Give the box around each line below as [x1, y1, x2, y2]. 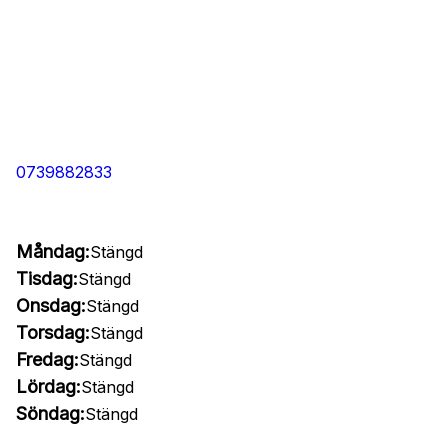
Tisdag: [16, 268, 78, 289]
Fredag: [16, 349, 79, 370]
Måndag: [16, 241, 90, 262]
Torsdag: [16, 322, 90, 343]
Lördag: [16, 376, 81, 397]
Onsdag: [16, 295, 86, 316]
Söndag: [16, 403, 85, 424]
